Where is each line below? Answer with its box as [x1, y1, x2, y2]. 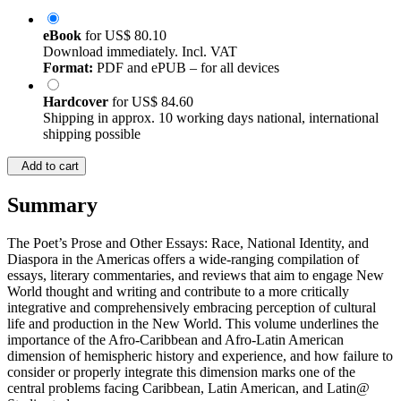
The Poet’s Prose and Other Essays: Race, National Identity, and [7, 235, 369, 252]
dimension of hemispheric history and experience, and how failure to [7, 348, 393, 364]
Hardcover [43, 94, 112, 110]
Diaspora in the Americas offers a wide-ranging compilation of [7, 252, 359, 268]
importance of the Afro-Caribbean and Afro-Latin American [7, 332, 344, 348]
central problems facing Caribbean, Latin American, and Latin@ [7, 380, 370, 397]
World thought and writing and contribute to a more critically [7, 284, 349, 300]
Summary [7, 193, 98, 218]
